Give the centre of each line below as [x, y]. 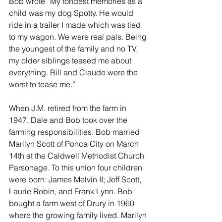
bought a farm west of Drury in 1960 [73, 203]
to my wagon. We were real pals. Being [79, 37]
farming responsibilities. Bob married [75, 132]
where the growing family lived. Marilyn [79, 215]
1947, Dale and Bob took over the [69, 120]
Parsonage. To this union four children [77, 167]
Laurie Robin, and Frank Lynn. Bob [72, 191]
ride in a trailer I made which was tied [76, 25]
